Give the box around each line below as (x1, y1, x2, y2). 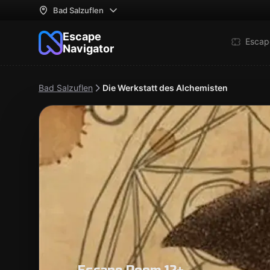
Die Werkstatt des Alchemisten (102, 83, 228, 93)
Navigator (63, 42, 114, 55)
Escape (63, 30, 101, 43)
